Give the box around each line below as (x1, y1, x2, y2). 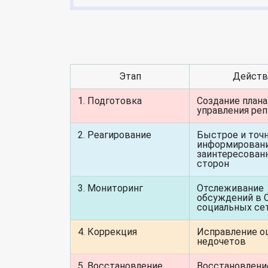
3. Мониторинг (78, 182, 143, 194)
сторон (197, 158, 229, 169)
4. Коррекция (78, 226, 137, 237)
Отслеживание (197, 182, 264, 194)
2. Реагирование (78, 129, 151, 141)
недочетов (197, 236, 246, 247)
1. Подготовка (78, 95, 142, 106)
